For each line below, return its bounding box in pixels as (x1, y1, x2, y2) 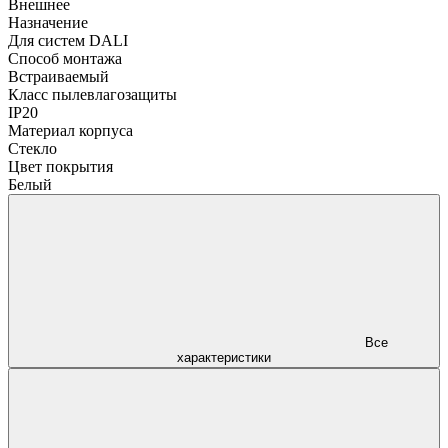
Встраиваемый (8, 67, 109, 85)
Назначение (8, 13, 88, 31)
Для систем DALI (8, 31, 128, 49)
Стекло (8, 139, 57, 157)
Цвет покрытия (8, 157, 113, 175)
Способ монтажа (8, 49, 122, 67)
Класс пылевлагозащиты (8, 85, 177, 103)
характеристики (177, 349, 271, 365)
